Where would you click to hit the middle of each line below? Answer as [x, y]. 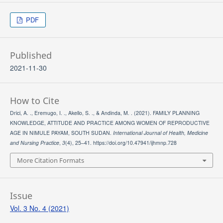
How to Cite [34, 100]
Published [31, 55]
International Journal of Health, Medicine [160, 132]
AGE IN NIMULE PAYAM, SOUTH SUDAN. [61, 132]
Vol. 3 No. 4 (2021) [39, 208]
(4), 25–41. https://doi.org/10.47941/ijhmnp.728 [121, 142]
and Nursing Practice [34, 142]
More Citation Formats [50, 161]
